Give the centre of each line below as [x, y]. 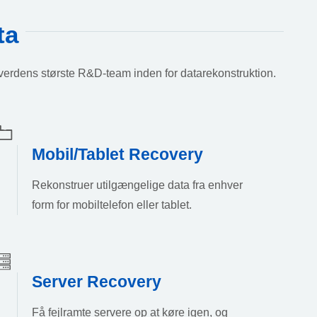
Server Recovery [96, 282]
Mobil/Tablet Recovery [117, 154]
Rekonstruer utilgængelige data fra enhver [137, 185]
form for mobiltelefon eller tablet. [111, 204]
